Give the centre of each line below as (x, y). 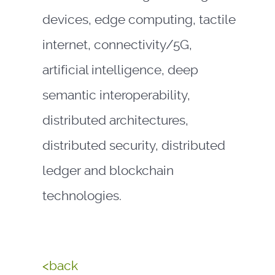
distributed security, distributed (134, 145)
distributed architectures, (115, 120)
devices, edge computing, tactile (139, 20)
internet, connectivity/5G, (117, 45)
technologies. (82, 196)
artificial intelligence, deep (120, 70)
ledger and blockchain (108, 171)
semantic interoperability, (116, 95)
